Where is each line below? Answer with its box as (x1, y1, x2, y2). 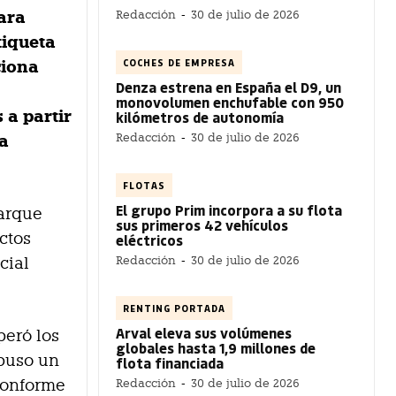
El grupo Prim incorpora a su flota (116, 200, 342, 219)
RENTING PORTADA (123, 301, 225, 315)
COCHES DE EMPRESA (123, 55, 235, 69)
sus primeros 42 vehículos (116, 215, 288, 234)
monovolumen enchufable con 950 (116, 92, 344, 111)
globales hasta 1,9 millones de (116, 338, 316, 357)
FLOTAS (123, 178, 165, 192)
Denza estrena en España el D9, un (116, 77, 341, 96)
